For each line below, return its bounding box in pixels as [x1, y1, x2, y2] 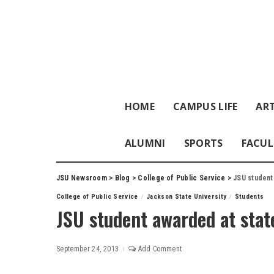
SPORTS [183, 136, 223, 150]
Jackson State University [146, 193, 227, 201]
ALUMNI [124, 136, 166, 150]
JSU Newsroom [56, 174, 107, 182]
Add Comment [138, 245, 182, 253]
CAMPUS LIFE [172, 100, 238, 113]
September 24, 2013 [56, 245, 119, 253]
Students [234, 193, 264, 201]
